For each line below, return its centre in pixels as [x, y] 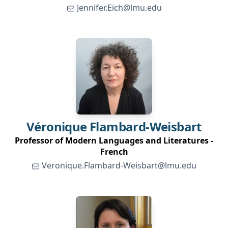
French [114, 152]
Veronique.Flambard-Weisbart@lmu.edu [119, 165]
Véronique [57, 126]
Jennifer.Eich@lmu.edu [119, 8]
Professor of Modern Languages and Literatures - [114, 140]
